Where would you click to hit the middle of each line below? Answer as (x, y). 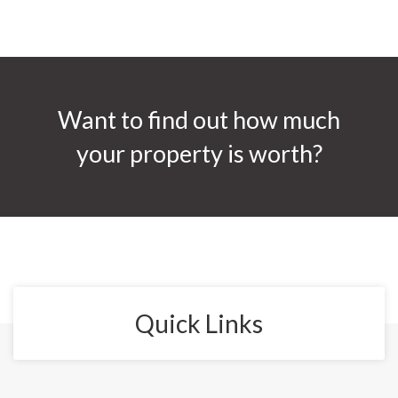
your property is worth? (199, 153)
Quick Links (199, 323)
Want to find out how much (199, 119)
